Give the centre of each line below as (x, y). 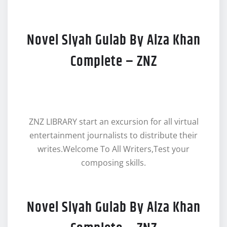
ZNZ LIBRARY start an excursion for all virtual (113, 121)
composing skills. (113, 162)
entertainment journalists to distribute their (113, 135)
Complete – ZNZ (113, 62)
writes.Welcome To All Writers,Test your (113, 149)
